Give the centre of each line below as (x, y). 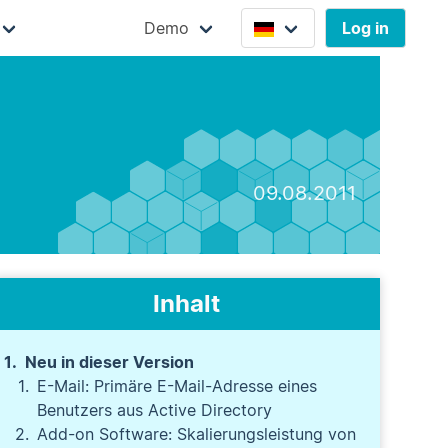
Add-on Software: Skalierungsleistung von (197, 434)
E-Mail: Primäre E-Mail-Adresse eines (177, 386)
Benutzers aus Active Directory (155, 410)
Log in (365, 28)
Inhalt (187, 303)
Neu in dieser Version (110, 362)
